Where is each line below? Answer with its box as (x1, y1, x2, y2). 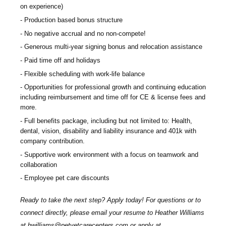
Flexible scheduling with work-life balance (24, 70, 145, 78)
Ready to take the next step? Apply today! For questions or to (20, 196, 201, 204)
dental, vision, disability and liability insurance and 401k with (20, 127, 196, 135)
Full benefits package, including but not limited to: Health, (24, 117, 192, 125)
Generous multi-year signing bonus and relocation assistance (24, 43, 202, 51)
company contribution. (20, 137, 85, 145)
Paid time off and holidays (24, 56, 100, 65)
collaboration (20, 160, 57, 168)
